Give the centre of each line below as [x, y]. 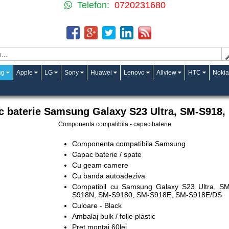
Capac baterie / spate [107, 154]
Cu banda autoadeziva [109, 176]
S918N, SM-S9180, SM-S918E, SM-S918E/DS [147, 195]
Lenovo [134, 72]
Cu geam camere [100, 165]
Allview [166, 72]
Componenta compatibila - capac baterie [114, 124]
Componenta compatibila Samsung [129, 144]
